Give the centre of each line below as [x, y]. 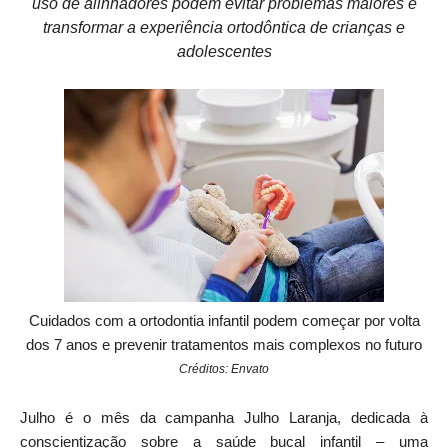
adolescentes [224, 51]
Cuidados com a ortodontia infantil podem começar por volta [224, 320]
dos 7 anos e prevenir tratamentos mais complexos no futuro [224, 344]
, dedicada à [383, 417]
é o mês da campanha [150, 417]
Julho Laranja [291, 417]
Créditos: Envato [224, 368]
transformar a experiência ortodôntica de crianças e [224, 27]
